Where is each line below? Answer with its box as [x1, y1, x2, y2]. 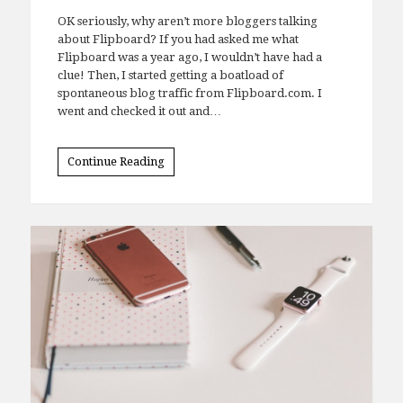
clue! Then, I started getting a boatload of [57, 91, 283, 105]
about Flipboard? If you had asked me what [57, 55, 299, 69]
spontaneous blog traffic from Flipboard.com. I [57, 109, 322, 123]
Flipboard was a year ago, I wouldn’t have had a [57, 73, 322, 87]
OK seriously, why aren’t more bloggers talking [57, 37, 318, 51]
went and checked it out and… [57, 127, 221, 141]
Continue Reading [67, 177, 165, 192]
